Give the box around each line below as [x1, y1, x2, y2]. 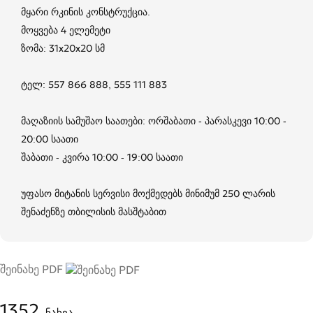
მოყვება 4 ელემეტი [21, 23, 110, 36]
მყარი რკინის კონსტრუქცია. [21, 5, 150, 18]
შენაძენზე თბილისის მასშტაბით [21, 205, 166, 218]
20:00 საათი [21, 132, 78, 145]
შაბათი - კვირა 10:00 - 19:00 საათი [21, 150, 183, 163]
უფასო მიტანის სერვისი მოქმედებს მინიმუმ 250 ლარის [21, 187, 275, 200]
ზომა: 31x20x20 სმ [21, 41, 105, 54]
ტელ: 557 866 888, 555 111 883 [21, 78, 167, 91]
